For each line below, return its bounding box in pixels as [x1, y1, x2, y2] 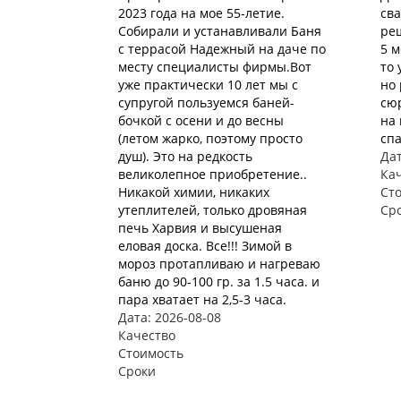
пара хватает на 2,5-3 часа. [118, 291, 286, 308]
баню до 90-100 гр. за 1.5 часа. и [118, 273, 320, 290]
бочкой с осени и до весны [118, 112, 284, 129]
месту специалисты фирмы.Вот [118, 58, 311, 75]
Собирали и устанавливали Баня [118, 22, 321, 39]
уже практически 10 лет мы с [118, 76, 298, 93]
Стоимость [118, 345, 183, 362]
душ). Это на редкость [118, 148, 252, 165]
